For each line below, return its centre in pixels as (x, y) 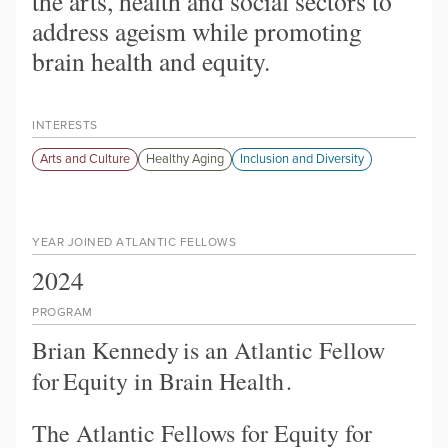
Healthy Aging (185, 158)
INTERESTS (65, 124)
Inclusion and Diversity (302, 158)
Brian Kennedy (105, 349)
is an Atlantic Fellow (284, 349)
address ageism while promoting (197, 30)
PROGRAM (62, 311)
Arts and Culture (85, 158)
